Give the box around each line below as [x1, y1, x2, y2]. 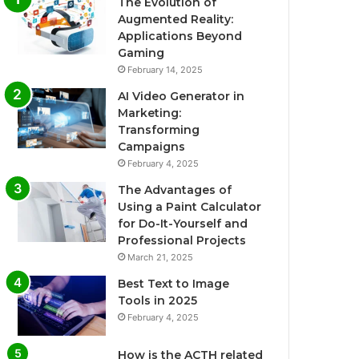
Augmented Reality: [118, 11, 234, 26]
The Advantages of [118, 182, 232, 197]
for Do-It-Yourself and [118, 216, 248, 231]
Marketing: [118, 105, 182, 120]
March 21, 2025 [127, 251, 194, 263]
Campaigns [118, 139, 186, 154]
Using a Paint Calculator [118, 199, 262, 214]
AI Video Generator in [118, 88, 245, 103]
